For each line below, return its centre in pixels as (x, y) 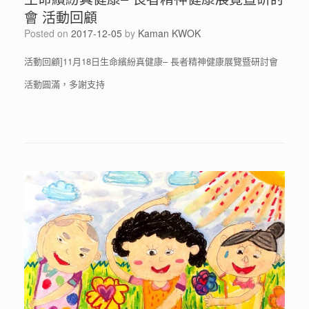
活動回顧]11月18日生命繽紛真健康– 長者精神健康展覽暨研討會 (151, 61)
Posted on (51, 33)
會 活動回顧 (61, 17)
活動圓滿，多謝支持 (64, 84)
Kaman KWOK (169, 33)
